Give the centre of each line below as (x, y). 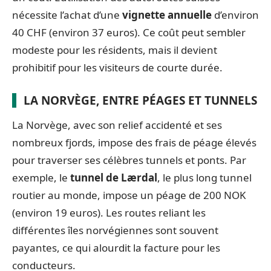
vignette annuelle (167, 15)
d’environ (235, 15)
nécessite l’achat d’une (67, 15)
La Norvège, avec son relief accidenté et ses (117, 125)
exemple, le (41, 177)
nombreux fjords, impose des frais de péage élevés (134, 142)
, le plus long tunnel (204, 177)
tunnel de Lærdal (114, 177)
